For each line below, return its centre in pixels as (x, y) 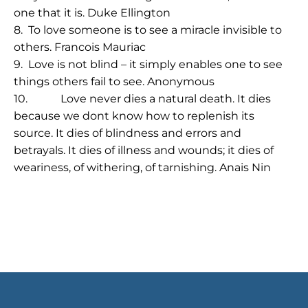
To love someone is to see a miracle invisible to (155, 30)
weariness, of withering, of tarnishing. (117, 167)
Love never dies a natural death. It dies (166, 99)
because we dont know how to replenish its (134, 116)
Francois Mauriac (99, 47)
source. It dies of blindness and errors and (128, 133)
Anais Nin (245, 167)
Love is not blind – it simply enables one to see (155, 64)
